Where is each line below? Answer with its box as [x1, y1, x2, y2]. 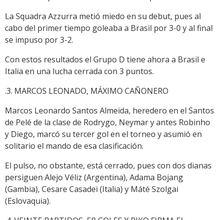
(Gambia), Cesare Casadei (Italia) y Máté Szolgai [5, 184, 178, 195]
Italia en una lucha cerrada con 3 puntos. [5, 66, 154, 77]
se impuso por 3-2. [5, 34, 73, 46]
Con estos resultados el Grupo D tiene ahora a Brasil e [5, 54, 205, 65]
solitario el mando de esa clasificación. [5, 140, 143, 152]
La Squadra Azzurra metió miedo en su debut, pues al [5, 11, 201, 22]
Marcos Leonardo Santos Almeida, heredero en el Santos [5, 105, 214, 116]
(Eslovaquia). [5, 195, 51, 207]
